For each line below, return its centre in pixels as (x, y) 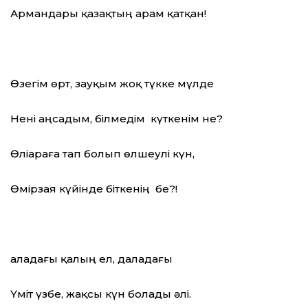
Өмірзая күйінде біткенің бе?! (94, 189)
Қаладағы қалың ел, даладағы (91, 259)
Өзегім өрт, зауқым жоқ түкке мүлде (112, 84)
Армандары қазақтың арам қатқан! (108, 14)
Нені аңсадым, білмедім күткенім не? (117, 119)
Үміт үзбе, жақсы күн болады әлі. (101, 294)
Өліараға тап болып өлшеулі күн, (102, 154)
